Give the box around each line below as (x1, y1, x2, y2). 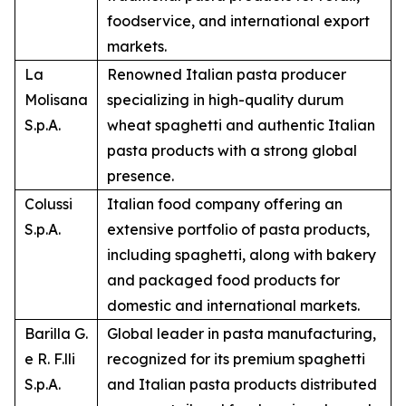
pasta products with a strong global (107, 141, 357, 160)
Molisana (24, 91, 88, 110)
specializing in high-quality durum (107, 91, 343, 110)
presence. (107, 167, 174, 186)
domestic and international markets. (107, 296, 360, 315)
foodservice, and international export (107, 12, 370, 31)
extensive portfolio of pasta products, (107, 220, 370, 239)
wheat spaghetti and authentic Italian (107, 116, 375, 135)
